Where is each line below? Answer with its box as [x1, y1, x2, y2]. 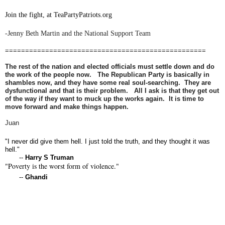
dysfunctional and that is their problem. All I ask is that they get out [5, 87, 219, 95]
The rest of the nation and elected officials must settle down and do [5, 63, 214, 71]
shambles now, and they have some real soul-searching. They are [5, 79, 211, 87]
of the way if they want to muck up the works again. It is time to [5, 95, 204, 103]
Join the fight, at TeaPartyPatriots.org [5, 11, 112, 19]
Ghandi [25, 173, 48, 181]
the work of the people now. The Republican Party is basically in [5, 71, 209, 79]
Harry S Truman [25, 154, 74, 162]
